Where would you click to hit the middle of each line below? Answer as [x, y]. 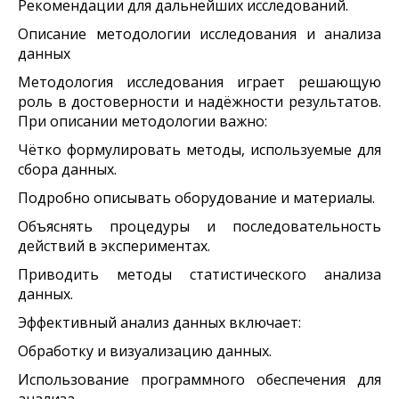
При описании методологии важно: [142, 121]
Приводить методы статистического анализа [199, 274]
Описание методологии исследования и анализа [199, 33]
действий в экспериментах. [114, 245]
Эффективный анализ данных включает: [159, 322]
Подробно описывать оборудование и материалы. [196, 197]
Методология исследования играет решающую [199, 81]
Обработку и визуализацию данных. [145, 350]
